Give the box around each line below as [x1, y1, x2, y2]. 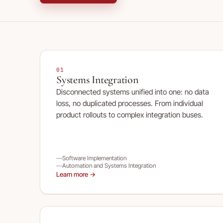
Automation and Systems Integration [62, 162, 156, 169]
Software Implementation [62, 154, 126, 162]
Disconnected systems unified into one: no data [56, 87, 209, 97]
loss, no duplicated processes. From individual [56, 99, 203, 108]
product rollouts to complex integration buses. [56, 110, 203, 119]
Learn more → [56, 170, 96, 178]
